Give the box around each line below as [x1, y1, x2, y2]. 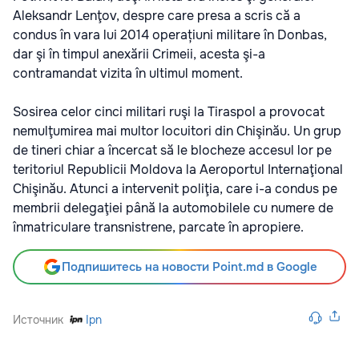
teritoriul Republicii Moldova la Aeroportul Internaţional [13, 161, 343, 179]
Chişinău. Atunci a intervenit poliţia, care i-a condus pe [13, 180, 337, 198]
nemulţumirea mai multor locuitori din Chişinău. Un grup [13, 123, 341, 140]
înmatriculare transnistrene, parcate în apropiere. [13, 219, 304, 236]
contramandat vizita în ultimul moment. [13, 65, 243, 83]
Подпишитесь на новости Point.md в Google [61, 259, 317, 276]
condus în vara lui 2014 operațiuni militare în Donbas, [13, 26, 327, 44]
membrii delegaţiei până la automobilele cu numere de [13, 200, 333, 217]
